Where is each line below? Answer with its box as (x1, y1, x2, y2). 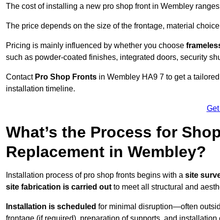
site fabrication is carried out (6, 183, 111, 192)
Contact (6, 73, 35, 82)
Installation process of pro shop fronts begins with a (6, 171, 185, 180)
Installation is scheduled (6, 202, 96, 211)
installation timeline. (6, 84, 75, 93)
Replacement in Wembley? (6, 143, 206, 161)
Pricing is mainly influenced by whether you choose (6, 41, 186, 50)
